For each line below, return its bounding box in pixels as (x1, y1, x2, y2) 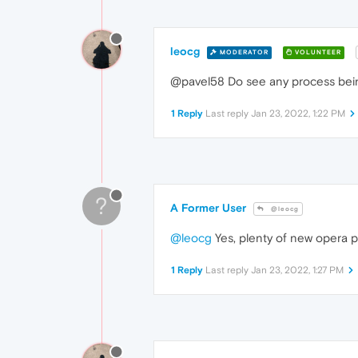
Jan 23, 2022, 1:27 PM (251, 265, 344, 276)
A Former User (170, 201, 246, 215)
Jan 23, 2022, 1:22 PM (251, 108, 345, 120)
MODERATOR (217, 48, 268, 56)
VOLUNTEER (292, 48, 341, 56)
